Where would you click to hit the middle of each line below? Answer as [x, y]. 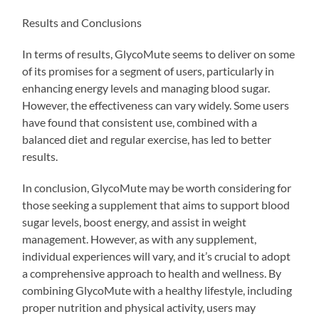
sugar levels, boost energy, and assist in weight [135, 221]
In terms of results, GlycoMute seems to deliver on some [159, 53]
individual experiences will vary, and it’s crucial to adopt [157, 256]
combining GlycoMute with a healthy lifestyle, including [157, 290]
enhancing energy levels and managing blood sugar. [146, 88]
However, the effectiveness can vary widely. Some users [156, 105]
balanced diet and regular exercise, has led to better [147, 139]
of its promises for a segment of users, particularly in [148, 70]
